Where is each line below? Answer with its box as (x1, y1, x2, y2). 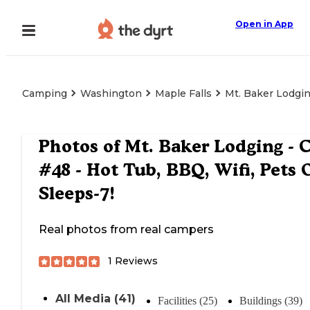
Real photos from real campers (39, 223, 214, 237)
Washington (80, 87, 142, 100)
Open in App (235, 19, 293, 29)
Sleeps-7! (39, 183, 115, 204)
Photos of (39, 136, 125, 157)
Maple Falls (155, 87, 212, 100)
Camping (22, 87, 67, 100)
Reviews (112, 255, 158, 268)
